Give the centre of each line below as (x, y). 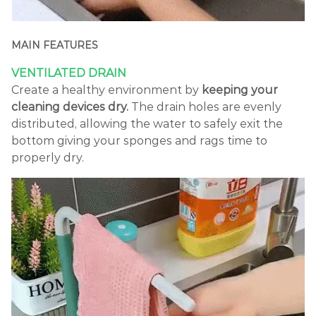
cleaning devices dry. (70, 107)
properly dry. (48, 157)
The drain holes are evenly (205, 107)
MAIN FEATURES (55, 45)
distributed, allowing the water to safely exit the (147, 123)
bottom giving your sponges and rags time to (139, 140)
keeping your (238, 90)
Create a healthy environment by (105, 90)
